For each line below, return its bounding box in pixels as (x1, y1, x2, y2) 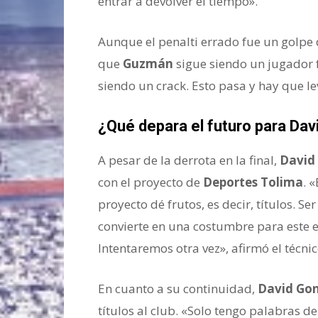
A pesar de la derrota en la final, (98, 152, 280, 169)
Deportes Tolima (203, 174, 303, 191)
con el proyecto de (98, 174, 203, 191)
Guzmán (123, 55, 173, 72)
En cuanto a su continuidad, (98, 280, 258, 297)
